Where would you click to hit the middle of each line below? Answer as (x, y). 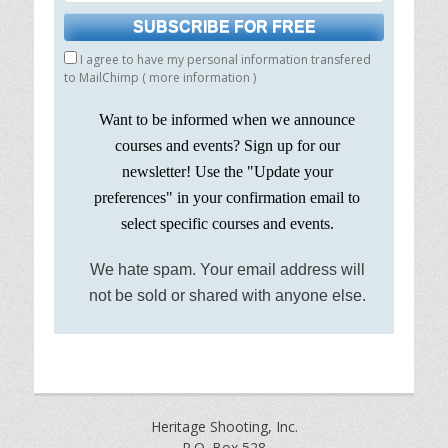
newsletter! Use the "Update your (227, 171)
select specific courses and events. (227, 223)
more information (200, 77)
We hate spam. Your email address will (227, 269)
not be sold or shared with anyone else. (227, 295)
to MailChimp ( (107, 77)
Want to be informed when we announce (227, 119)
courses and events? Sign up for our (227, 145)
